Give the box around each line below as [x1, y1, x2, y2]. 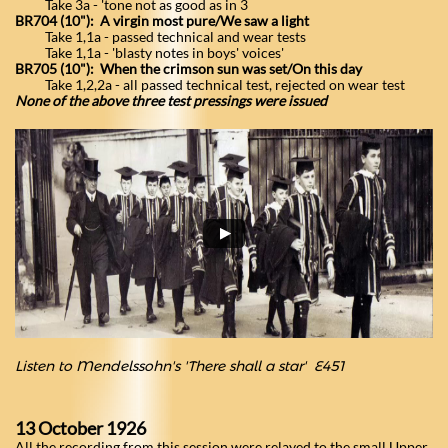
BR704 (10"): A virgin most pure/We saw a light [15, 12, 309, 29]
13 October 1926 [15, 417, 146, 439]
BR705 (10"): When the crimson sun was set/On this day [15, 60, 362, 77]
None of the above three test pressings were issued [15, 92, 327, 109]
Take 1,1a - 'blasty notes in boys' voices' [15, 44, 284, 61]
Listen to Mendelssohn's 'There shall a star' [15, 357, 314, 375]
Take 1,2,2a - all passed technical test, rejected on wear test [15, 76, 405, 93]
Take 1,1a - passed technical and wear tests [15, 28, 306, 45]
